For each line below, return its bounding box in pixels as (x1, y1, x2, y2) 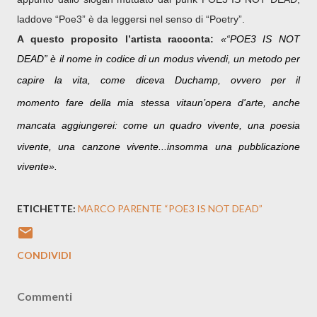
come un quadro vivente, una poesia (122, 120, 301, 132)
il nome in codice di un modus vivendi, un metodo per (59, 53, 301, 65)
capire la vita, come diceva (17, 74, 165, 86)
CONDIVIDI (17, 249, 71, 262)
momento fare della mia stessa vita (17, 97, 192, 109)
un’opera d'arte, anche (191, 97, 301, 109)
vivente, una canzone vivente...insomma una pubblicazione (17, 141, 300, 153)
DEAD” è (17, 53, 57, 65)
